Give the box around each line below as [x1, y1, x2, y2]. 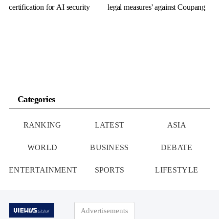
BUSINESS [90, 143, 129, 152]
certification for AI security [9, 2, 90, 11]
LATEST [94, 120, 125, 129]
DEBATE [160, 143, 193, 152]
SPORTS [94, 165, 125, 174]
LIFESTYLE [155, 165, 198, 174]
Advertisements [81, 207, 129, 215]
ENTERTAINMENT [9, 165, 78, 174]
